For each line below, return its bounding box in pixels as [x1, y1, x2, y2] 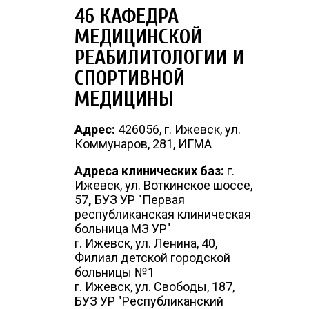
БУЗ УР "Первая [94, 192, 185, 207]
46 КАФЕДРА [74, 4, 179, 28]
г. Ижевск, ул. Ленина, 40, [74, 236, 217, 250]
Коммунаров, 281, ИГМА [74, 137, 212, 151]
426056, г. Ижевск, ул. [118, 122, 241, 137]
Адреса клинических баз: [74, 163, 227, 178]
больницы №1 [74, 265, 157, 279]
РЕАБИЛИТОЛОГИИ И [74, 46, 244, 70]
